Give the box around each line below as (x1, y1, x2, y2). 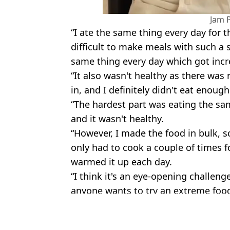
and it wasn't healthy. (71, 112, 164, 125)
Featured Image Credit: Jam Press (71, 197, 200, 209)
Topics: (71, 208, 100, 220)
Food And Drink (159, 208, 220, 220)
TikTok (130, 208, 155, 220)
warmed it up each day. (71, 155, 172, 168)
